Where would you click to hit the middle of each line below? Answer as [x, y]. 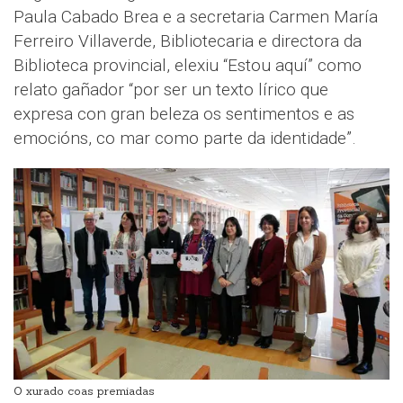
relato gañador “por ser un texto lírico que [171, 90]
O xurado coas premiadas [84, 391]
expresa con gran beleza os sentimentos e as [184, 114]
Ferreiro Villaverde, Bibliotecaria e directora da [188, 41]
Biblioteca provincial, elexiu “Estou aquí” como [188, 66]
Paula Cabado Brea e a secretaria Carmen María [196, 17]
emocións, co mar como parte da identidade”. [185, 139]
